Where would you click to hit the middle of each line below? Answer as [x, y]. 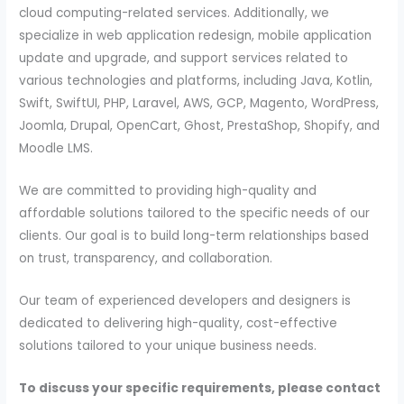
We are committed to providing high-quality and [168, 190]
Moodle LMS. [56, 148]
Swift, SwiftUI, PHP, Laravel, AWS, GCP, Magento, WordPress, [199, 103]
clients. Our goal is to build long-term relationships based [194, 235]
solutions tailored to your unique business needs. [168, 345]
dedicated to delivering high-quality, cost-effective [179, 323]
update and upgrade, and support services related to [184, 58]
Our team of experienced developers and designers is [185, 300]
